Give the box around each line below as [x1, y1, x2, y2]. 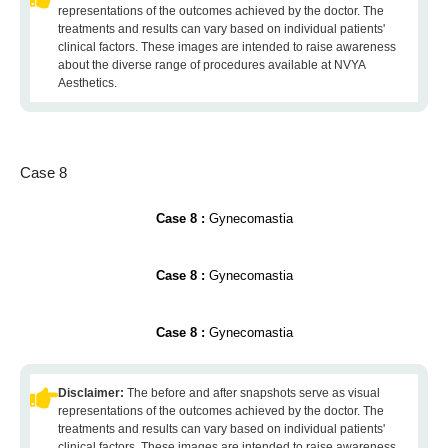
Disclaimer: [58, 386, 127, 400]
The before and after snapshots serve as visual [127, 386, 380, 400]
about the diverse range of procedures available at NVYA [58, 58, 365, 72]
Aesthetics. [58, 76, 117, 90]
